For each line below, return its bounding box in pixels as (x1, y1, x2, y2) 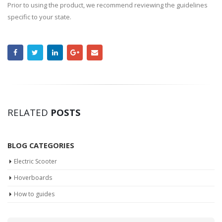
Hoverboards (14, 173, 52, 182)
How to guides (14, 189, 55, 198)
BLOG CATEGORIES (7, 140, 74, 150)
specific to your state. (7, 12, 71, 21)
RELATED (7, 106, 51, 118)
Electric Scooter (14, 157, 57, 166)
